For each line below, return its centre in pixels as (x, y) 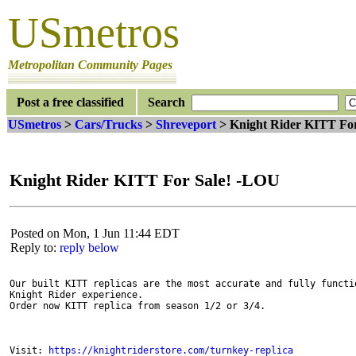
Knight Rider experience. (76, 294)
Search (163, 102)
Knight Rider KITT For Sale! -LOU (145, 180)
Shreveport (186, 124)
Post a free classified (70, 102)
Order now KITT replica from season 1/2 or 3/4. (137, 306)
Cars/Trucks (108, 124)
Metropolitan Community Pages (90, 65)
